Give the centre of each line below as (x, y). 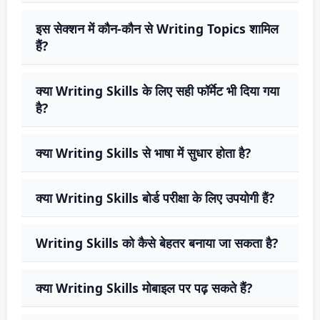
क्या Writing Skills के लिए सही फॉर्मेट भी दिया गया (157, 91)
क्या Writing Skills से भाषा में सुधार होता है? (143, 153)
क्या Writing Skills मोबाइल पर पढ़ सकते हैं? (144, 288)
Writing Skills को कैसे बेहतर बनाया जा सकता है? (157, 243)
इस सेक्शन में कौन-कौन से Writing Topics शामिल (157, 29)
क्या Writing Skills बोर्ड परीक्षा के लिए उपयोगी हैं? (155, 198)
